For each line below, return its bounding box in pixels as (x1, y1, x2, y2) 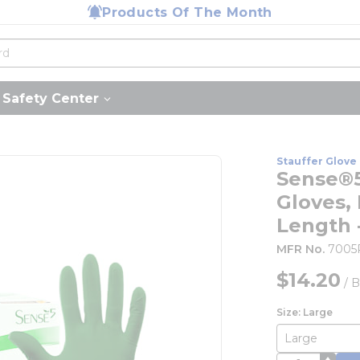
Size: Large (276, 306, 333, 318)
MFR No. (276, 242, 325, 256)
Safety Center (2, 90, 99, 106)
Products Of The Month (102, 4, 272, 20)
